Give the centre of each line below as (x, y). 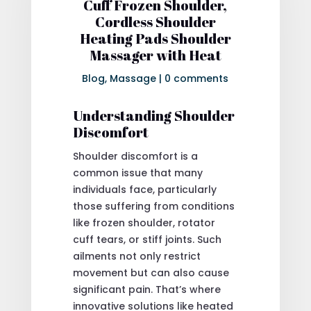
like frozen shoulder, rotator (144, 222)
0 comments (197, 78)
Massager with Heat (155, 55)
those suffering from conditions (153, 206)
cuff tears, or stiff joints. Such (147, 239)
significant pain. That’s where (146, 289)
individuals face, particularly (144, 189)
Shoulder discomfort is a (135, 156)
